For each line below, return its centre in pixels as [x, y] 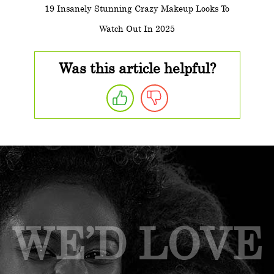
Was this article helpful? [137, 68]
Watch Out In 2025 [137, 29]
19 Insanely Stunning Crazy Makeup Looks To [137, 9]
